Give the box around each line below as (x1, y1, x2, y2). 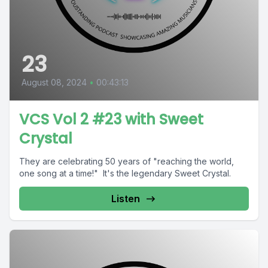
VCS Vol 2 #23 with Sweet (19, 109, 203, 130)
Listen (111, 193, 140, 205)
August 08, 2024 (22, 77, 87, 88)
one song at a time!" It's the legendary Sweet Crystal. (19, 168, 236, 179)
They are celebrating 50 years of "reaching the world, (19, 156, 234, 167)
